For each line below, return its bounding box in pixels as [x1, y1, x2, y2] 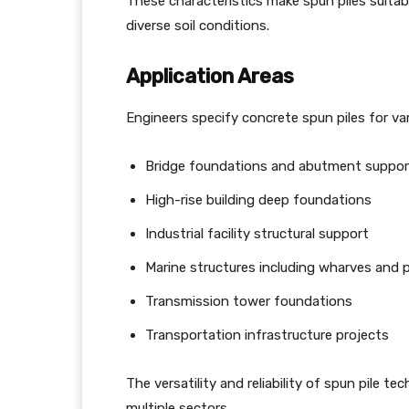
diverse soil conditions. [126, 17, 269, 34]
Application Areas [126, 64, 294, 89]
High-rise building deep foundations [145, 192, 372, 208]
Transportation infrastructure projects [145, 327, 389, 343]
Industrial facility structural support [145, 225, 369, 242]
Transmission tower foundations [145, 293, 352, 309]
